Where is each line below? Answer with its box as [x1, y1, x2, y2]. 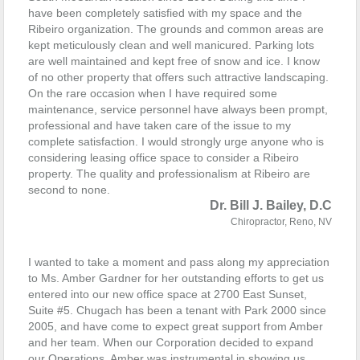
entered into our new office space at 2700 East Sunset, [28, 288, 307, 301]
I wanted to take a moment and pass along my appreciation [28, 256, 329, 268]
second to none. [28, 183, 110, 196]
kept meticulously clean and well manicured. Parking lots [28, 39, 314, 51]
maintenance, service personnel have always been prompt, [28, 103, 328, 116]
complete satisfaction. [28, 135, 138, 148]
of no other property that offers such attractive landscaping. [28, 71, 329, 84]
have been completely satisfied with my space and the [28, 6, 302, 19]
